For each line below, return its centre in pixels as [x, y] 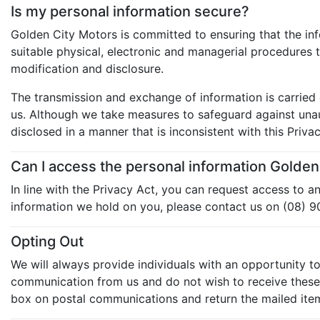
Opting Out [47, 241]
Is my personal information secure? [130, 11]
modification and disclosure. [87, 69]
